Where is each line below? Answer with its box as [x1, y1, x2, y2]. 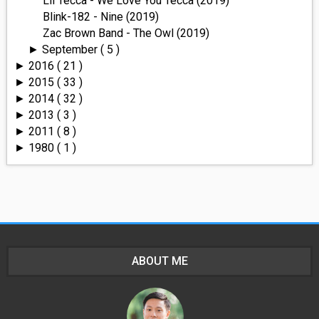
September [42, 42, 101, 56]
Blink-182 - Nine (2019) [42, 9, 159, 23]
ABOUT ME [131, 253, 188, 268]
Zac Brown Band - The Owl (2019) [42, 26, 209, 40]
